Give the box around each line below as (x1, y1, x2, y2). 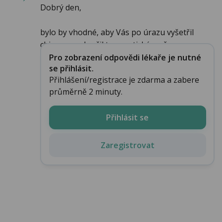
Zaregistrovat (100, 139, 155, 151)
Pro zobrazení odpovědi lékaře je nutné (49, 52, 201, 63)
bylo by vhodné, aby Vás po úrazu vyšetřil (40, 27, 194, 38)
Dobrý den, (40, 2, 81, 13)
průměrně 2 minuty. (49, 86, 122, 97)
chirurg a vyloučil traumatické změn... (40, 39, 177, 51)
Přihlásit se (106, 111, 149, 123)
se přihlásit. (49, 62, 94, 74)
